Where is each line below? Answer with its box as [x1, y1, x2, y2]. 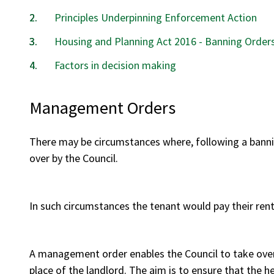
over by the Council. [29, 151, 118, 165]
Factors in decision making [54, 58, 176, 72]
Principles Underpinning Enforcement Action [54, 10, 257, 24]
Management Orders [29, 97, 176, 119]
